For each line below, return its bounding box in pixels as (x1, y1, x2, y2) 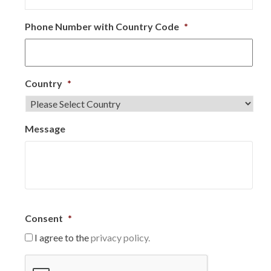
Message (25, 123, 65, 134)
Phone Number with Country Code (25, 21, 179, 32)
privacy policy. (91, 232, 150, 243)
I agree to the (34, 232, 91, 243)
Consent (25, 212, 63, 224)
